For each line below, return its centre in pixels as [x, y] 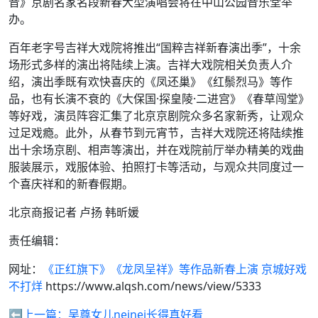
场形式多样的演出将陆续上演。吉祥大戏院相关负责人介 [150, 65]
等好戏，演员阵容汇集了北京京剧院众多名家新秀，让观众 [156, 116]
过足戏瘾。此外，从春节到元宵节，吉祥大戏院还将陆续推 [156, 133]
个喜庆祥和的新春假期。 [71, 184]
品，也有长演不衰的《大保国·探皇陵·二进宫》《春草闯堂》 [159, 99]
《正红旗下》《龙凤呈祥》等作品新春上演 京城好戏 [175, 269]
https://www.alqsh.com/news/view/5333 [152, 286]
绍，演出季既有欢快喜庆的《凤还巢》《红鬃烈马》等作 [150, 82]
